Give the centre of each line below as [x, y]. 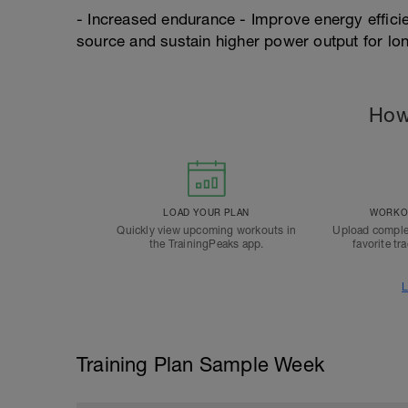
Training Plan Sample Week [200, 364]
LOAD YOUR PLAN [206, 212]
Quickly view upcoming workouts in [206, 230]
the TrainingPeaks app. [206, 244]
